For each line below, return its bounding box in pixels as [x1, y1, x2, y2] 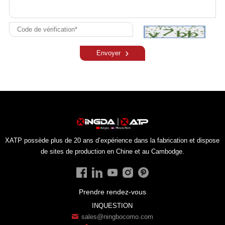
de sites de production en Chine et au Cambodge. [40, 148, 184, 156]
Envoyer [96, 49, 121, 57]
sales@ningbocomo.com [81, 212, 154, 220]
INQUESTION [92, 201, 133, 209]
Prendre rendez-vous [78, 187, 146, 196]
